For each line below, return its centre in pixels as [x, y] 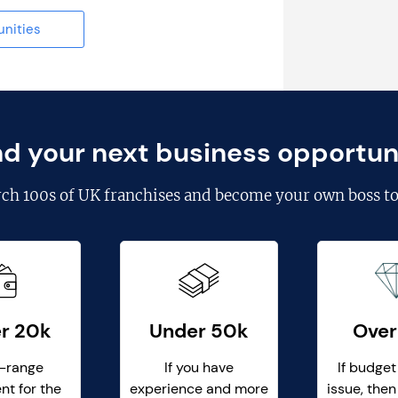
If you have [199, 368]
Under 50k [199, 331]
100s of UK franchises [101, 195]
